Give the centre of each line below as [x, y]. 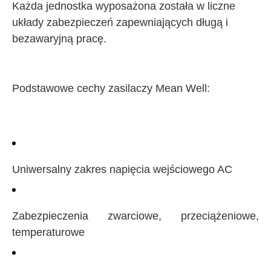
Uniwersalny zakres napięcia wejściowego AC [122, 169]
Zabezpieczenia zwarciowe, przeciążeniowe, [135, 216]
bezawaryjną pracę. [59, 38]
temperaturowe [48, 232]
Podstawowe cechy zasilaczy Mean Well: [111, 88]
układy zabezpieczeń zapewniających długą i [120, 22]
